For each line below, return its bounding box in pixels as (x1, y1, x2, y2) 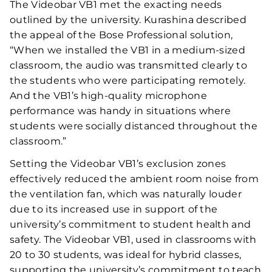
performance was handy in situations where (10, 104, 231, 117)
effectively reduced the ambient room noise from (10, 172, 259, 185)
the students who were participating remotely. (10, 74, 246, 86)
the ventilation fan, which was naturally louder (10, 188, 242, 200)
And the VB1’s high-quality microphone (10, 89, 207, 101)
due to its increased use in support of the (10, 203, 218, 215)
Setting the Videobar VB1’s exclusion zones (10, 157, 226, 169)
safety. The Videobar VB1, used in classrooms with (10, 233, 257, 245)
